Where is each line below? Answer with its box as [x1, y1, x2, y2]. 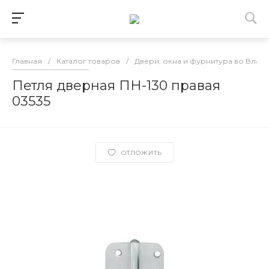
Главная [12, 56, 42, 65]
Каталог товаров [56, 56, 120, 65]
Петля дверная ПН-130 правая [12, 77, 220, 94]
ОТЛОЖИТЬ [121, 148, 162, 157]
